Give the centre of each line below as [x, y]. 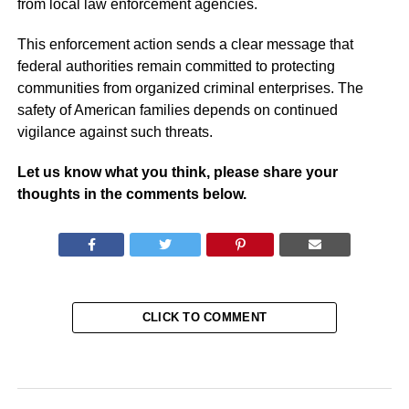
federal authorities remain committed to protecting [176, 66]
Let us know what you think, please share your [177, 172]
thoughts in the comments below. [131, 194]
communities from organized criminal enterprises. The [190, 88]
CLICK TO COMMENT [204, 317]
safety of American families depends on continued [177, 110]
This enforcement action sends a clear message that [185, 44]
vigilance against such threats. [115, 132]
